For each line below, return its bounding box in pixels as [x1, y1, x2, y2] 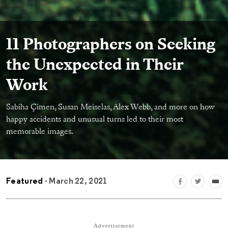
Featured [6, 177, 43, 186]
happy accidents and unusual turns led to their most [6, 116, 183, 124]
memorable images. [6, 128, 73, 136]
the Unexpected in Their [6, 58, 183, 74]
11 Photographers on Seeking [6, 37, 215, 54]
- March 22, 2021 [43, 177, 108, 186]
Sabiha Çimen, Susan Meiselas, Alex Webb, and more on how [6, 103, 215, 112]
